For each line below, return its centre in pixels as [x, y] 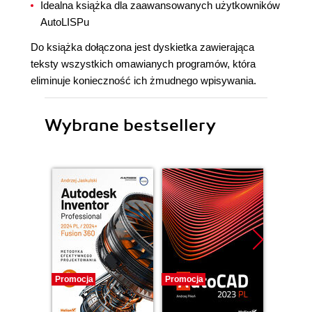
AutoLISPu [65, 22]
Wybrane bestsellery [130, 126]
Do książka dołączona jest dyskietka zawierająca [142, 47]
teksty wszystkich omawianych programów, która [143, 64]
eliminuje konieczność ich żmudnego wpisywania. [143, 81]
